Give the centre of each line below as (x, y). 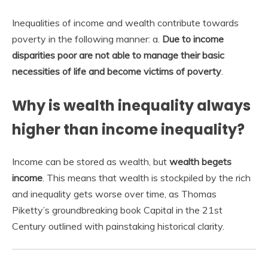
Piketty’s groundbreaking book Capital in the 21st (117, 210)
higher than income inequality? (128, 130)
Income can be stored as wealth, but (91, 162)
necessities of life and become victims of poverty (117, 71)
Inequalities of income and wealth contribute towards (125, 23)
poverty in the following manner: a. (87, 39)
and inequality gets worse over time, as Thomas (114, 194)
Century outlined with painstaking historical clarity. (118, 226)
